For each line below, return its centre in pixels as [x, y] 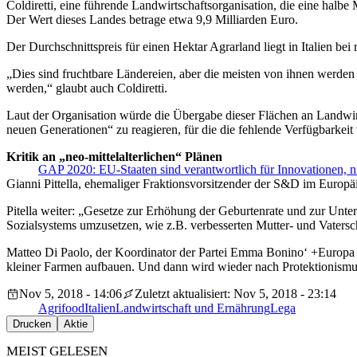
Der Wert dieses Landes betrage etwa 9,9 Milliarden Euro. [152, 20]
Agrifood [61, 308]
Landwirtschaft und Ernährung [193, 308]
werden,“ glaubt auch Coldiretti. [87, 88]
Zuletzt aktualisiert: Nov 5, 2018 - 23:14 [235, 294]
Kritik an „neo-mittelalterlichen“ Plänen [114, 157]
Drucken [32, 324]
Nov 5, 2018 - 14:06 [71, 294]
